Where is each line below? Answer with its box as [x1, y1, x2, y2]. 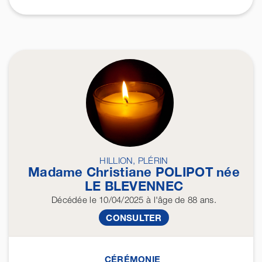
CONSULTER [106, 212, 162, 223]
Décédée [51, 194, 87, 205]
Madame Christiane [28, 164, 156, 180]
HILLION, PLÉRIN [99, 155, 168, 166]
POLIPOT [155, 164, 213, 180]
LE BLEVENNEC [84, 178, 184, 194]
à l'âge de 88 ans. [143, 194, 216, 205]
